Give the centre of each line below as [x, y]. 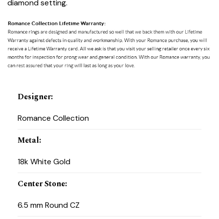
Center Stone [41, 184]
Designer [34, 97]
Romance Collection [53, 118]
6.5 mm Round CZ [48, 205]
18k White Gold [44, 161]
